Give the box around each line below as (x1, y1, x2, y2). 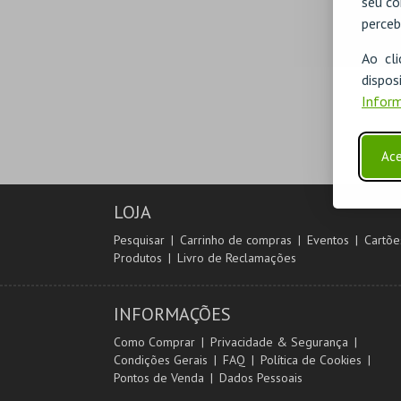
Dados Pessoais (219, 370, 303, 386)
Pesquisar (114, 232, 165, 248)
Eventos (307, 232, 349, 248)
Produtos (114, 250, 162, 266)
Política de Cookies (260, 352, 362, 368)
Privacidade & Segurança (210, 334, 348, 350)
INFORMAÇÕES (114, 303, 231, 326)
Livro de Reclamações (177, 250, 296, 266)
